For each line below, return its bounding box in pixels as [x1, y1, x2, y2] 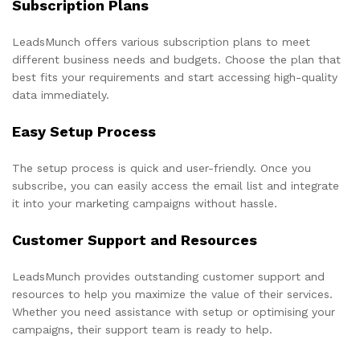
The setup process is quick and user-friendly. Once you [12, 161, 311, 174]
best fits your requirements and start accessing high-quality [12, 70, 337, 84]
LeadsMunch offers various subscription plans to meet [12, 35, 310, 48]
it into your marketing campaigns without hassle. [12, 196, 277, 210]
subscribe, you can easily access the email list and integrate [12, 178, 339, 192]
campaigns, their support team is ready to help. [12, 322, 272, 336]
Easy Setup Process [12, 122, 156, 140]
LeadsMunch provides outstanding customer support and [12, 269, 325, 283]
